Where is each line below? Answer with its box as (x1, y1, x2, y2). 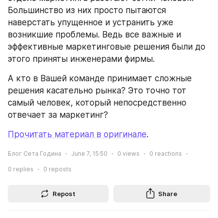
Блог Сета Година (8, 149, 61, 157)
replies (12, 165, 34, 173)
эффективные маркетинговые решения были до (8, 42, 205, 52)
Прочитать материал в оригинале (8, 129, 146, 140)
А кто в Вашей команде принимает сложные (8, 73, 192, 84)
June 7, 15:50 (71, 149, 108, 157)
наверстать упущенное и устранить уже (8, 18, 173, 28)
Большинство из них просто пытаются (8, 5, 166, 16)
